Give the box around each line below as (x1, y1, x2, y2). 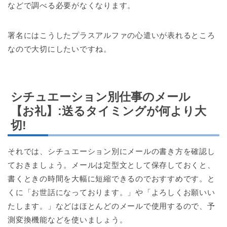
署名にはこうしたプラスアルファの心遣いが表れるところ (8, 30, 215, 40)
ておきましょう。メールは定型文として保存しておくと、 (8, 161, 215, 169)
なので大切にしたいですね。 (8, 44, 111, 53)
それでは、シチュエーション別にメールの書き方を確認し (8, 147, 215, 156)
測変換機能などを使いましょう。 (8, 215, 128, 224)
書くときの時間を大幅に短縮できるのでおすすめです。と (8, 174, 215, 183)
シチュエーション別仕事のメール (11, 90, 191, 103)
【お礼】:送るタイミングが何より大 (11, 104, 206, 118)
